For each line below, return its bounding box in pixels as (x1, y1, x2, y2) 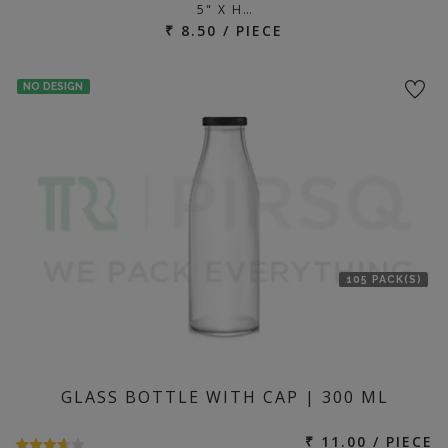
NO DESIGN (23, 79, 84, 92)
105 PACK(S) (345, 272, 422, 285)
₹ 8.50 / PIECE (165, 20, 283, 40)
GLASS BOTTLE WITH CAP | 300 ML (61, 386, 389, 408)
